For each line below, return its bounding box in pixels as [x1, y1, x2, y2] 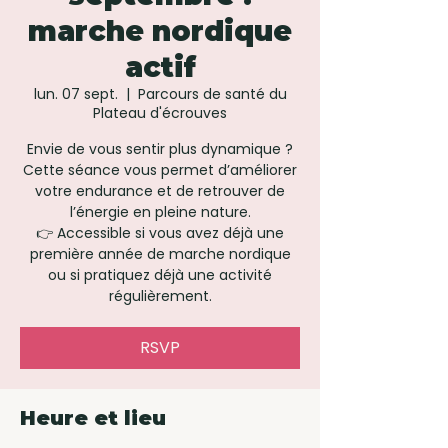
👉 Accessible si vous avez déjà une [36, 223, 284, 244]
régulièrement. [108, 286, 212, 307]
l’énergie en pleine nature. [69, 202, 251, 223]
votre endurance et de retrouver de [35, 181, 285, 202]
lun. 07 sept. [33, 84, 118, 105]
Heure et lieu [20, 406, 166, 431]
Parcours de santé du [137, 84, 287, 105]
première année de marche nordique [29, 244, 291, 265]
